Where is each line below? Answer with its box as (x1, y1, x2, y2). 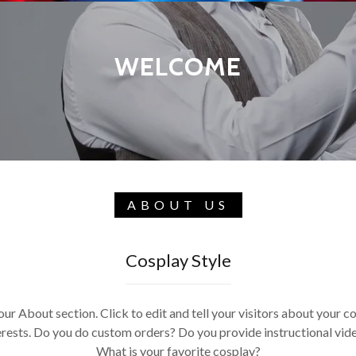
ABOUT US (126, 197, 230, 212)
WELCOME (114, 51, 242, 82)
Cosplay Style (125, 250, 231, 271)
